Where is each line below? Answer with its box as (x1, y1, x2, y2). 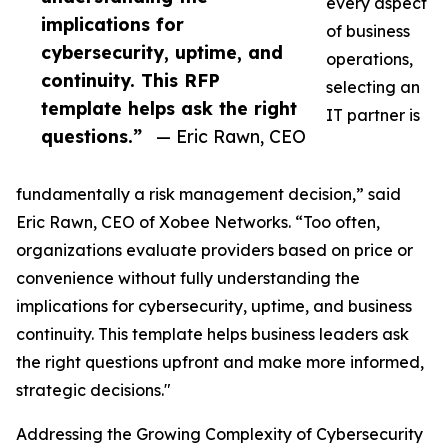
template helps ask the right (41, 97, 297, 120)
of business (326, 21, 410, 42)
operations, (326, 49, 413, 70)
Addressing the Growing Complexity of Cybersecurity (16, 424, 423, 445)
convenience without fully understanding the (16, 268, 360, 289)
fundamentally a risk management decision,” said (16, 184, 401, 205)
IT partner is (326, 105, 420, 126)
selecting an (326, 77, 420, 98)
